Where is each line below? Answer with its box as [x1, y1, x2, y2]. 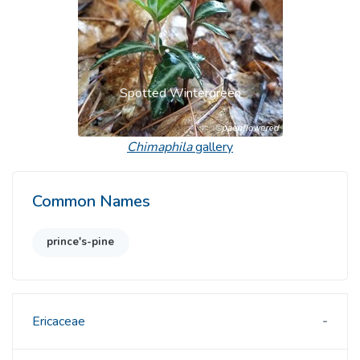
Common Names [32, 190, 150, 213]
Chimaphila [127, 138, 192, 157]
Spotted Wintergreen [119, 84, 241, 103]
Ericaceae [32, 312, 85, 330]
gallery [192, 138, 233, 157]
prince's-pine [47, 235, 115, 250]
